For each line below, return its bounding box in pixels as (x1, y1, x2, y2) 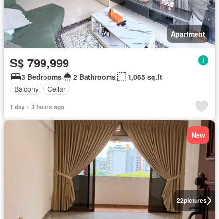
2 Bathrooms (73, 72, 116, 82)
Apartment (171, 29, 205, 39)
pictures (183, 196, 207, 205)
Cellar (47, 84, 66, 94)
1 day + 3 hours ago (10, 102, 64, 111)
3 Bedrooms (22, 72, 62, 82)
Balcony (14, 84, 39, 94)
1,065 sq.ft (128, 72, 162, 82)
